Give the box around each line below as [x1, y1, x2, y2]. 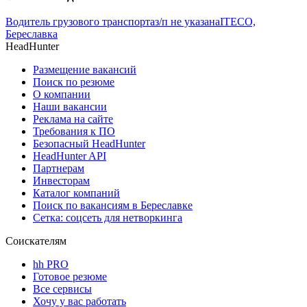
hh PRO [33, 258, 69, 271]
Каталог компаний [33, 187, 120, 199]
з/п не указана [155, 16, 220, 28]
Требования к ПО [33, 125, 115, 138]
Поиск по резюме [33, 76, 114, 88]
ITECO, [220, 16, 256, 28]
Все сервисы [33, 283, 92, 295]
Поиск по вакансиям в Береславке [33, 199, 193, 212]
